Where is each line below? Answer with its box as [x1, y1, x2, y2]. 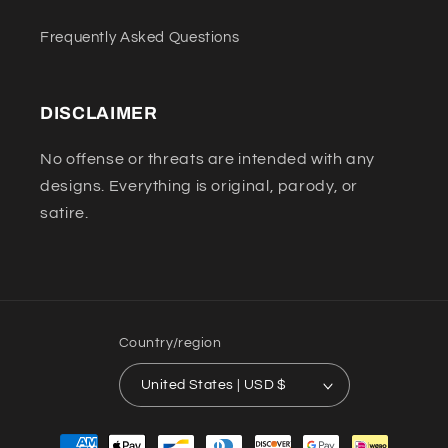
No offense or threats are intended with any [40, 150, 376, 167]
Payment [35, 427, 106, 444]
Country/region [119, 335, 221, 350]
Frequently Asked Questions [40, 30, 240, 46]
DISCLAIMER [40, 103, 158, 123]
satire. [40, 204, 89, 221]
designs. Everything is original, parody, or [40, 177, 359, 194]
